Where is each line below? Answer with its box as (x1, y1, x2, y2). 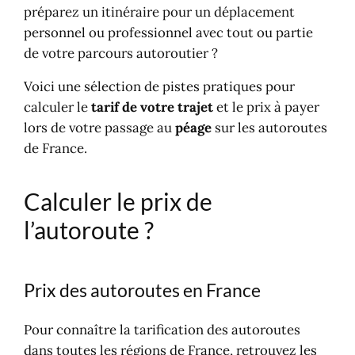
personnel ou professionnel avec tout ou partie (24, 23, 314, 41)
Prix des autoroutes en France (24, 278, 261, 301)
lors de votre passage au (24, 119, 176, 137)
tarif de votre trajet (91, 98, 214, 116)
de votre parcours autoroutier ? (24, 44, 219, 62)
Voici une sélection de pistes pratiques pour (24, 78, 296, 96)
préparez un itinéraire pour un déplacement (24, 2, 296, 21)
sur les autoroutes (212, 119, 328, 137)
